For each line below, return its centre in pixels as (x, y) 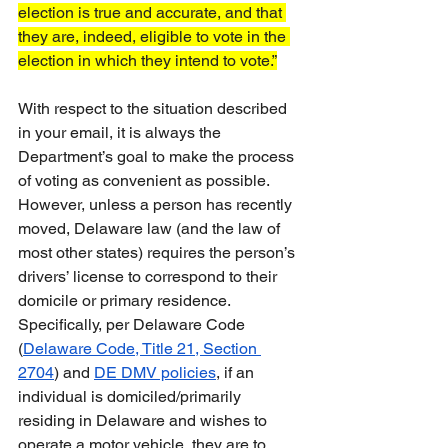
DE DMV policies (155, 372)
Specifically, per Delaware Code (133, 324)
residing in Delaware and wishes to (144, 420)
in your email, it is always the (121, 132)
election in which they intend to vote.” (147, 60)
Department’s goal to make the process (158, 156)
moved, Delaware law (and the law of (151, 228)
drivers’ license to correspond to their (149, 276)
